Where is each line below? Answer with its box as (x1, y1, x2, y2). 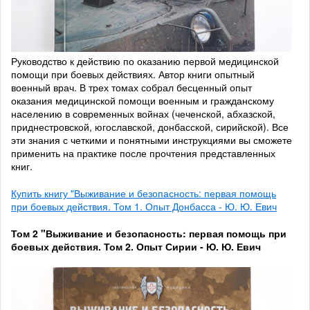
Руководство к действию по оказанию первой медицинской (11, 54, 279, 69)
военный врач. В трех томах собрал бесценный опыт (11, 80, 252, 95)
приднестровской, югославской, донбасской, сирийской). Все (11, 120, 289, 134)
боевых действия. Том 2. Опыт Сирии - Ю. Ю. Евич (11, 239, 261, 254)
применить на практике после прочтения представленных (11, 146, 275, 161)
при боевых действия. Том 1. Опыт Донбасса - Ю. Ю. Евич (11, 199, 277, 214)
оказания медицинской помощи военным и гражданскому (11, 93, 274, 108)
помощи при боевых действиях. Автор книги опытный (11, 67, 255, 82)
